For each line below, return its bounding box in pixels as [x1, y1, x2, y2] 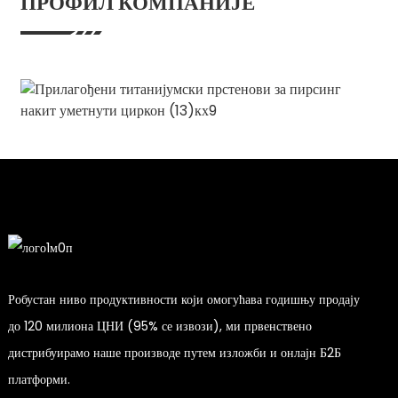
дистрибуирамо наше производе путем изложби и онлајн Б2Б [7, 343, 341, 362]
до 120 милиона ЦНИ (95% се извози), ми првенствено [7, 316, 312, 335]
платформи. [7, 370, 70, 388]
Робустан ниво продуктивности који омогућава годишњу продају [7, 290, 360, 308]
